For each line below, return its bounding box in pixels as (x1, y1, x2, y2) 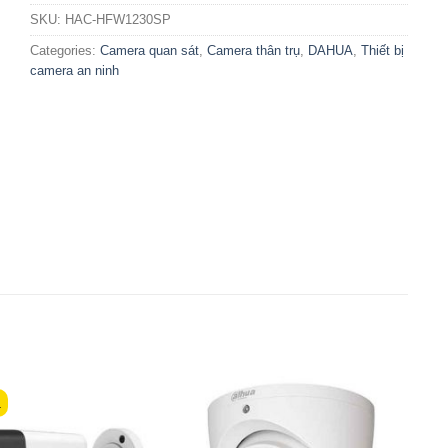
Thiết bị (361, 43, 405, 58)
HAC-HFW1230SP (65, 12, 172, 27)
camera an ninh (30, 63, 120, 78)
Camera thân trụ (207, 43, 301, 58)
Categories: (30, 43, 101, 58)
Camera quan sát (100, 43, 200, 58)
